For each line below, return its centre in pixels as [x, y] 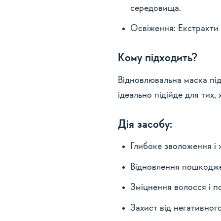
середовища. [155, 8]
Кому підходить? [158, 58]
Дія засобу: [145, 125]
